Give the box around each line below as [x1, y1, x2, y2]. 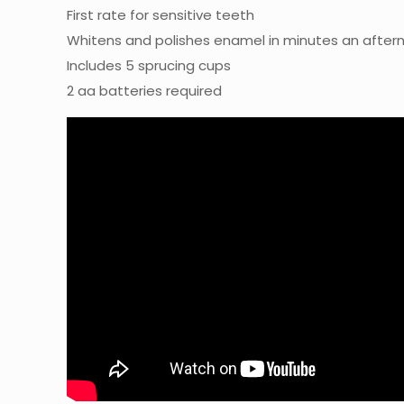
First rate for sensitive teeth [67, 5, 255, 24]
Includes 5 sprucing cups [67, 56, 232, 75]
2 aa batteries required [67, 81, 223, 100]
